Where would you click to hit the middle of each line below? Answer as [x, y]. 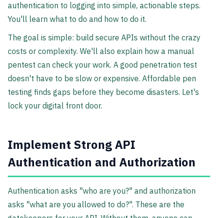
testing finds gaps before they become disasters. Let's [103, 92]
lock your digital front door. [55, 106]
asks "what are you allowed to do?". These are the [96, 205]
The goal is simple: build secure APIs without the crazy [104, 38]
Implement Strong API [72, 145]
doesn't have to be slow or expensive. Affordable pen [102, 79]
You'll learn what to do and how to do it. [77, 19]
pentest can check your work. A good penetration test [102, 65]
